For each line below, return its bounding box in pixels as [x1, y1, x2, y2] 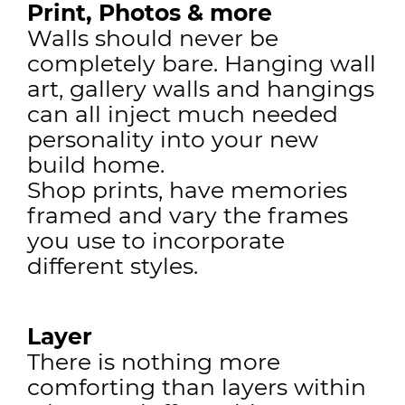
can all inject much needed [27, 100, 338, 128]
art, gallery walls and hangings [27, 75, 374, 103]
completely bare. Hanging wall [27, 50, 376, 78]
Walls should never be [27, 24, 278, 52]
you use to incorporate [27, 227, 285, 255]
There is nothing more [27, 348, 280, 376]
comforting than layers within [27, 373, 366, 401]
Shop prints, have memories [27, 176, 347, 204]
